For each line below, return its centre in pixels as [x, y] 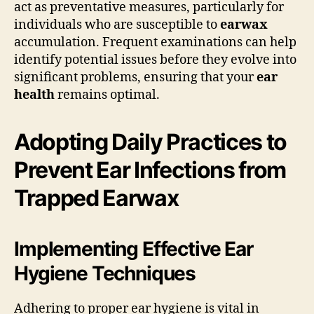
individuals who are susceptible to [117, 25]
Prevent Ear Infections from [150, 170]
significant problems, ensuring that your [135, 77]
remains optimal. [107, 95]
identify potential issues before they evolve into [155, 60]
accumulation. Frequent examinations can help [155, 42]
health [34, 95]
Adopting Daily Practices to [151, 142]
